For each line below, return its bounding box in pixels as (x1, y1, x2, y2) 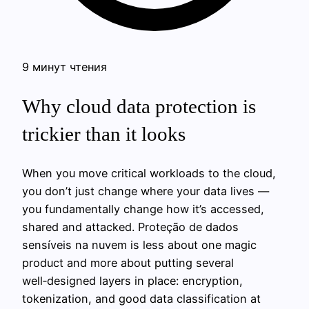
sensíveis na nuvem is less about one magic (22, 238, 257, 252)
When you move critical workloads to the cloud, (22, 166, 276, 181)
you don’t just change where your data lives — (22, 184, 269, 199)
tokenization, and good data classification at (22, 292, 261, 306)
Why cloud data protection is (22, 95, 256, 118)
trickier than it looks (22, 123, 186, 146)
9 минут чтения (22, 60, 107, 74)
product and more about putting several (22, 256, 234, 270)
